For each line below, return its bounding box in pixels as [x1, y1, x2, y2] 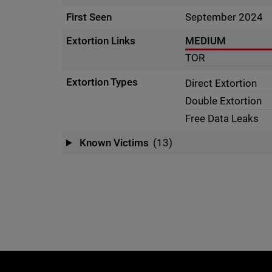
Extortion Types [66, 76, 138, 88]
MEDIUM [185, 35, 226, 47]
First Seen [66, 11, 112, 23]
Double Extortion [185, 95, 262, 107]
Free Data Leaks [185, 112, 259, 124]
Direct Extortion [185, 77, 257, 89]
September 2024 [185, 11, 263, 23]
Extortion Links [66, 35, 136, 47]
